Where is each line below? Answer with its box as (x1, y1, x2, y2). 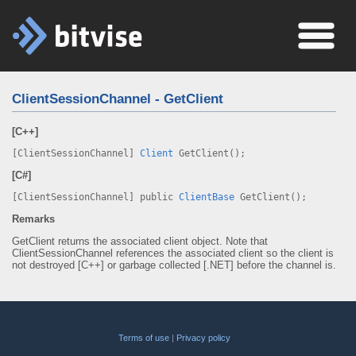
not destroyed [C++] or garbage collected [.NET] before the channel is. (12, 259, 336, 271)
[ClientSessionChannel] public (12, 192, 179, 203)
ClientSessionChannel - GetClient (12, 91, 223, 106)
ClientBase (179, 192, 234, 203)
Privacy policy (176, 333, 230, 342)
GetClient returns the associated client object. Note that (12, 235, 268, 247)
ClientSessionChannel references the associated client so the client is (12, 247, 334, 259)
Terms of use (118, 333, 169, 342)
